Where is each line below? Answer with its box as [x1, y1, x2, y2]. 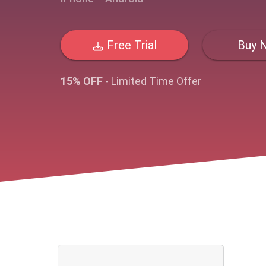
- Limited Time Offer [103, 75, 201, 87]
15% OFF [61, 75, 103, 87]
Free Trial [104, 38, 157, 52]
